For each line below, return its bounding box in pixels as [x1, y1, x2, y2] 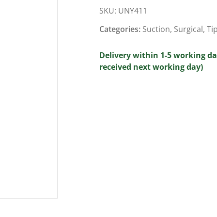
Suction [142, 24, 170, 35]
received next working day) [99, 62, 203, 73]
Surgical [173, 24, 203, 35]
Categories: [99, 24, 142, 35]
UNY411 [118, 5, 147, 16]
